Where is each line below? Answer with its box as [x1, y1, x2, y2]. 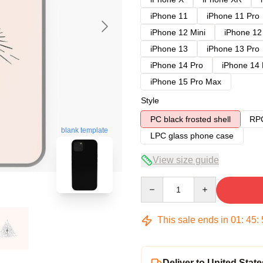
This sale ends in [155, 215, 231, 225]
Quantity [140, 177, 171, 187]
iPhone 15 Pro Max [150, 77, 221, 86]
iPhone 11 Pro [207, 11, 259, 21]
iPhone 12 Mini [150, 28, 205, 37]
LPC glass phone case [150, 131, 234, 140]
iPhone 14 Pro [150, 60, 203, 70]
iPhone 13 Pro [207, 44, 259, 53]
